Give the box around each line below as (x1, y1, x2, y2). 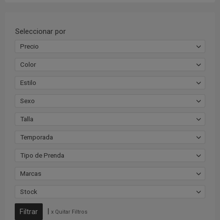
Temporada (20, 133, 53, 141)
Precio (20, 42, 39, 51)
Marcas (20, 169, 41, 178)
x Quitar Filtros (51, 209, 87, 216)
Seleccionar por (15, 27, 66, 36)
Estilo (20, 79, 36, 87)
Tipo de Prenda (20, 151, 64, 160)
